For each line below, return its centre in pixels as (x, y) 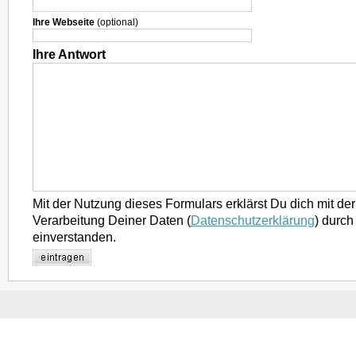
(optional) (116, 22)
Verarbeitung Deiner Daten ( (112, 220)
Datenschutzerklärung (253, 220)
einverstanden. (74, 237)
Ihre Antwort (69, 54)
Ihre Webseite (64, 22)
